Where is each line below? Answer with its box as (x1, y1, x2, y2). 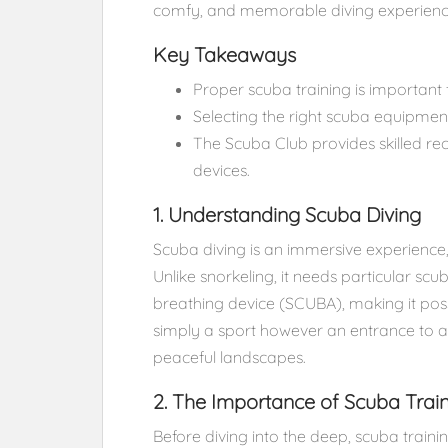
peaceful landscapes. (153, 347, 306, 367)
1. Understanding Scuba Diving (153, 202, 421, 227)
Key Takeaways (153, 42, 296, 67)
